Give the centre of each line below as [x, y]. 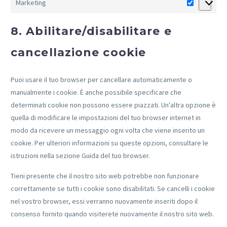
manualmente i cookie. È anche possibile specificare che [96, 92]
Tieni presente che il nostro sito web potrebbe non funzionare [105, 176]
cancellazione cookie [79, 52]
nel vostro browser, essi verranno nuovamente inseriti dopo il [104, 201]
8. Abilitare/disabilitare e [91, 31]
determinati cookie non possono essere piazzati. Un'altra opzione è [113, 105]
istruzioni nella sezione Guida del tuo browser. [80, 155]
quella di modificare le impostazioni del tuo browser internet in [106, 117]
